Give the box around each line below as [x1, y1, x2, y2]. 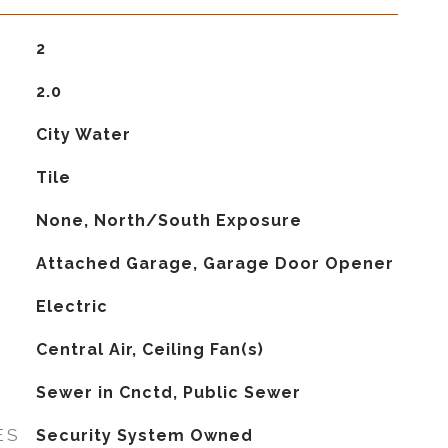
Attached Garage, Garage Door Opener [35, 254, 394, 273]
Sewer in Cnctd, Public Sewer [35, 383, 301, 402]
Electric [35, 297, 108, 316]
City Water [35, 125, 131, 144]
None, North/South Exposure [35, 211, 302, 230]
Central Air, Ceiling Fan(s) [35, 340, 264, 359]
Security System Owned [35, 426, 253, 445]
